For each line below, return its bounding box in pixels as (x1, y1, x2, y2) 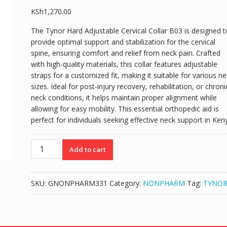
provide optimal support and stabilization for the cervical (30, 36, 215, 47)
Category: (109, 178, 143, 188)
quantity (30, 206, 57, 216)
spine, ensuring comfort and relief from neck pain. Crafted (30, 48, 220, 58)
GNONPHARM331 (48, 178, 107, 188)
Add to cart (69, 144, 106, 154)
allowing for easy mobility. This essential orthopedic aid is (30, 103, 219, 113)
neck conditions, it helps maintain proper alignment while (30, 92, 217, 102)
